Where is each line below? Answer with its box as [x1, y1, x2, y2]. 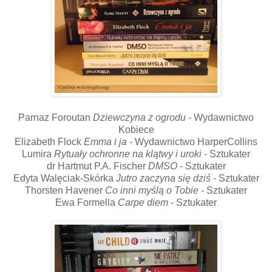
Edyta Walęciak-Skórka [13, 173, 116, 184]
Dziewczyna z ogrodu [93, 112, 186, 123]
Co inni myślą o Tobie [105, 185, 199, 196]
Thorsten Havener [25, 185, 105, 196]
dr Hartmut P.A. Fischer [46, 161, 148, 172]
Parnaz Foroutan [18, 112, 93, 123]
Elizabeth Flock [15, 137, 84, 148]
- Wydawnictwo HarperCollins [129, 137, 257, 148]
